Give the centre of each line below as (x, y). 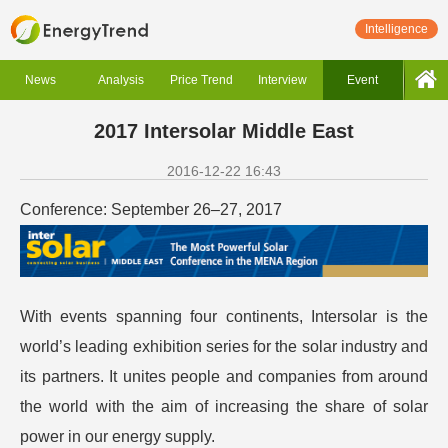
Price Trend (202, 80)
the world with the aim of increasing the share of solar (224, 407)
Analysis (120, 80)
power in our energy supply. (117, 437)
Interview (282, 80)
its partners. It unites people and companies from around (224, 377)
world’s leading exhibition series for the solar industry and (224, 347)
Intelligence (396, 29)
